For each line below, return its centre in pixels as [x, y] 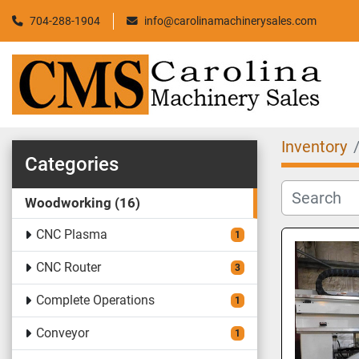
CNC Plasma [71, 234]
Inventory [314, 147]
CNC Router [68, 267]
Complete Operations [95, 300]
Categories [72, 164]
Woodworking [68, 203]
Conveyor [62, 333]
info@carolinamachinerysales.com [230, 20]
